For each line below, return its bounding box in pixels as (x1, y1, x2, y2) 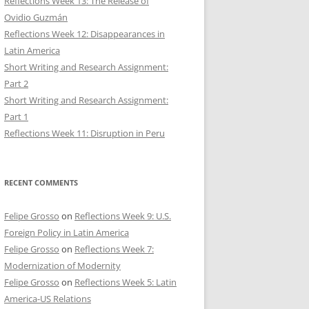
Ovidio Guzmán (4, 10, 68, 23)
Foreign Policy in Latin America (4, 226, 129, 239)
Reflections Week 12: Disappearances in (4, 27, 165, 40)
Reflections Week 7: (74, 242, 154, 255)
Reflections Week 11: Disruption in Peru (4, 126, 165, 139)
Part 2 (4, 77, 28, 90)
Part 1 (4, 110, 28, 123)
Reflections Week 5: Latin (74, 275, 177, 288)
